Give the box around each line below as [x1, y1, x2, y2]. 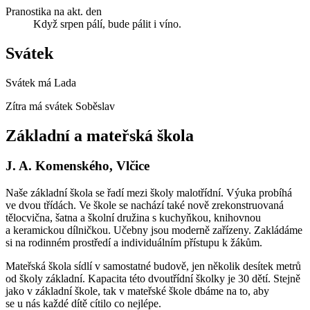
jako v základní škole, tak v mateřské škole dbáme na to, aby [6, 285, 269, 298]
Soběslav [75, 100, 115, 112]
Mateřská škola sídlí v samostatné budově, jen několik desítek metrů [6, 260, 301, 273]
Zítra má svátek [6, 100, 75, 112]
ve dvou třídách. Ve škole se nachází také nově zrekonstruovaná [6, 199, 284, 212]
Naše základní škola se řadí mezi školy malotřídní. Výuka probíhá [6, 187, 292, 199]
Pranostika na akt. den [6, 5, 102, 17]
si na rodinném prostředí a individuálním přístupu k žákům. [6, 237, 262, 249]
